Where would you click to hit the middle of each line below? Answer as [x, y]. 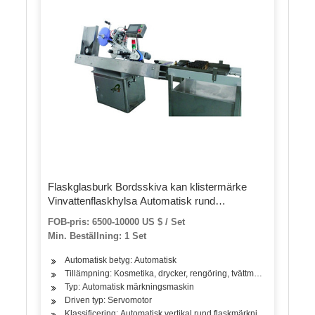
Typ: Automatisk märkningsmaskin [130, 287]
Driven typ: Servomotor [109, 300]
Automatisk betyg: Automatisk [121, 260]
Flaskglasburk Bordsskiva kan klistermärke [148, 186]
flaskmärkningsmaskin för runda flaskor [139, 214]
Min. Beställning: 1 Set [97, 236]
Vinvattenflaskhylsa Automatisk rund [132, 200]
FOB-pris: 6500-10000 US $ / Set [117, 221]
